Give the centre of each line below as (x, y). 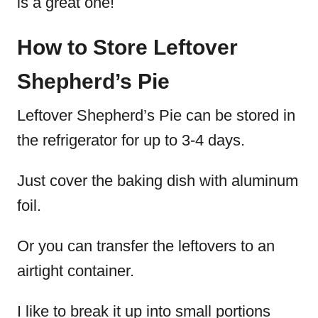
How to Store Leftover (127, 47)
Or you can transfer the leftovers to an (146, 246)
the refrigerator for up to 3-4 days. (133, 140)
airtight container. (78, 271)
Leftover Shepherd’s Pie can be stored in (156, 115)
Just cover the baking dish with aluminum (158, 181)
